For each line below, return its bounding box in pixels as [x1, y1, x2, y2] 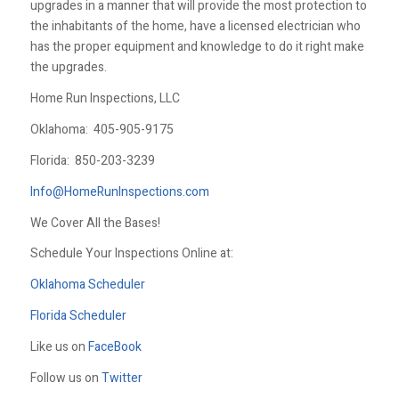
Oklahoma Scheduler [29, 275, 145, 295]
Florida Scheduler [29, 306, 126, 326]
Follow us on [29, 369, 102, 388]
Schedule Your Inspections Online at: [29, 244, 233, 264]
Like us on [29, 338, 88, 357]
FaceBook [87, 338, 142, 357]
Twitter [101, 369, 142, 388]
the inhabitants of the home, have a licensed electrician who [29, 17, 361, 37]
